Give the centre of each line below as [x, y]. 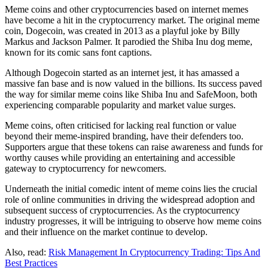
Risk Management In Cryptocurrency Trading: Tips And [154, 252]
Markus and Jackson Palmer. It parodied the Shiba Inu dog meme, [129, 42]
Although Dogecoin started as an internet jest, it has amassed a [122, 73]
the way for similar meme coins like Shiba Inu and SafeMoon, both [131, 95]
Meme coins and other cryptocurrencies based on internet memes [127, 10]
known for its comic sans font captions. [78, 53]
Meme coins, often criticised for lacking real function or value [121, 126]
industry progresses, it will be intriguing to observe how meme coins [133, 221]
